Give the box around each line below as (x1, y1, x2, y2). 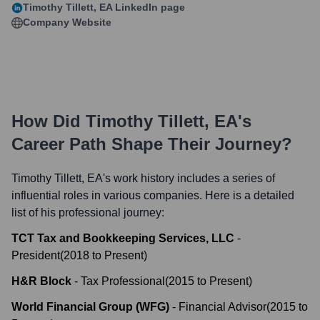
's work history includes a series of (103, 172, 275, 184)
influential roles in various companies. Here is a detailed (11, 189, 294, 201)
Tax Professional (81, 275, 165, 287)
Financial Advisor (179, 301, 266, 313)
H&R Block (11, 275, 71, 287)
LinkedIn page (112, 1, 185, 13)
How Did (11, 111, 86, 131)
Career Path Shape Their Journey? (11, 134, 292, 154)
